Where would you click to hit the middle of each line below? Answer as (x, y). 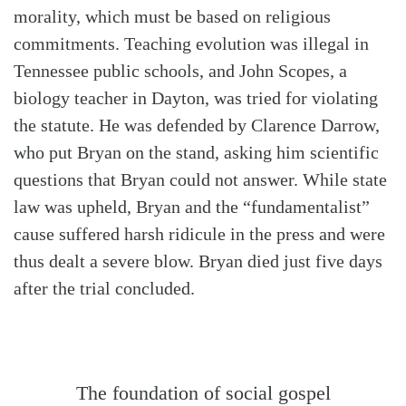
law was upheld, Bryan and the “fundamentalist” (192, 207)
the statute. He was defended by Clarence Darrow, (197, 126)
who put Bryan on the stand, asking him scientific (196, 153)
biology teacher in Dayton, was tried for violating (196, 98)
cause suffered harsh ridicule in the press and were (199, 234)
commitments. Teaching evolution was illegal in (191, 44)
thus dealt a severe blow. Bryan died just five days (198, 261)
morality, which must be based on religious (172, 17)
